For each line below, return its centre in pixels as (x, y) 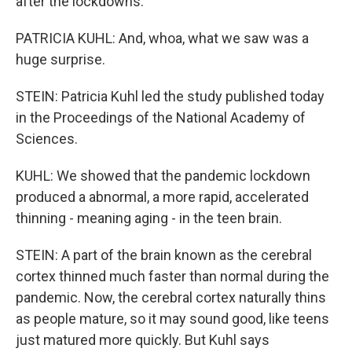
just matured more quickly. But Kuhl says (143, 340)
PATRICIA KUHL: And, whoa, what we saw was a (162, 38)
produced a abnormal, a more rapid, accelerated (162, 197)
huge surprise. (60, 59)
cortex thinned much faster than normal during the (172, 276)
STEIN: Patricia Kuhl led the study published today (170, 96)
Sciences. (47, 139)
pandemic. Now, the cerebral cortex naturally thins (171, 297)
